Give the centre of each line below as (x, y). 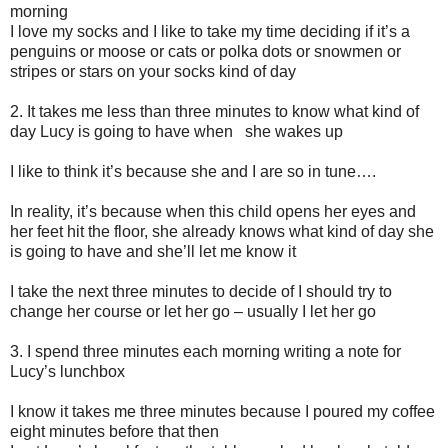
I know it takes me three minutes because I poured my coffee (222, 411)
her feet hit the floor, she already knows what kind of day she (222, 231)
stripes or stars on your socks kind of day (153, 71)
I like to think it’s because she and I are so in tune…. (193, 171)
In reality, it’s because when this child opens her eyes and (213, 211)
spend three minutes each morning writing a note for (218, 351)
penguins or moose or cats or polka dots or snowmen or (205, 51)
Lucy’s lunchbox (67, 371)
